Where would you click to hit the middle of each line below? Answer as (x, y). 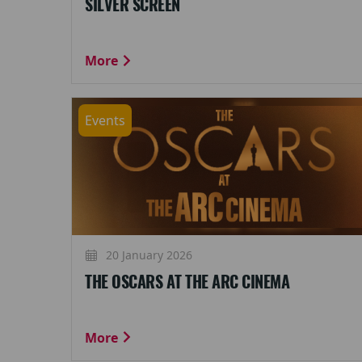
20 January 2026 (147, 255)
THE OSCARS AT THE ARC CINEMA (187, 281)
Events (105, 121)
